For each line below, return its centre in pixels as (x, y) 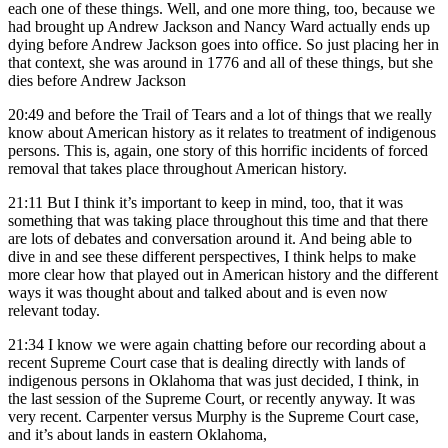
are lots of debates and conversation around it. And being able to (210, 239)
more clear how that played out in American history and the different (223, 275)
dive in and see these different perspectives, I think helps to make (212, 257)
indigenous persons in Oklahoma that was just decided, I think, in (213, 381)
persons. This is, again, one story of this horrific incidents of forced (218, 151)
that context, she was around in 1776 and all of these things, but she (220, 63)
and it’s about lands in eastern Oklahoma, (137, 435)
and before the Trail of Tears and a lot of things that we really (240, 115)
